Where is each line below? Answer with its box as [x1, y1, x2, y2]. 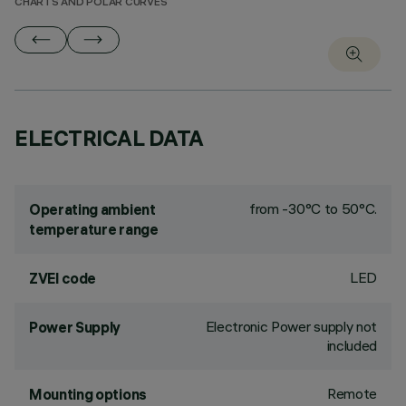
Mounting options [29, 385, 147, 403]
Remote [326, 384, 377, 402]
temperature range [29, 220, 159, 238]
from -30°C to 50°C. [249, 199, 377, 217]
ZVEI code [29, 269, 97, 287]
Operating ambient [29, 200, 156, 218]
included [326, 336, 377, 354]
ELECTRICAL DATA [14, 124, 204, 151]
